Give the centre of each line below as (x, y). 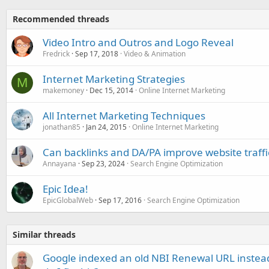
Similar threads (44, 234)
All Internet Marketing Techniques (124, 115)
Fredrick (56, 53)
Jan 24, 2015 (106, 127)
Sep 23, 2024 (103, 163)
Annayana (59, 163)
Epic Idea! (65, 189)
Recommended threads (61, 19)
